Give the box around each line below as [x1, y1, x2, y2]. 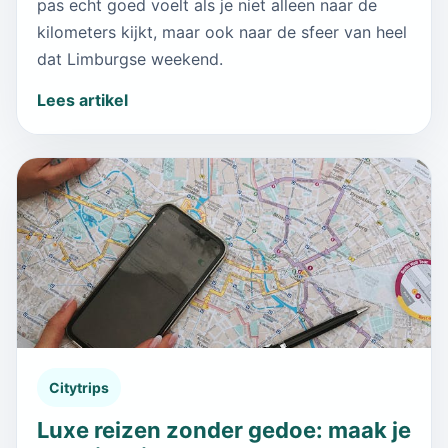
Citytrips [49, 378, 109, 396]
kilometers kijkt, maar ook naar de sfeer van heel [37, 21, 407, 42]
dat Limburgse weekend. [37, 48, 223, 69]
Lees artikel [37, 89, 128, 110]
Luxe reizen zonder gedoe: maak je [37, 416, 411, 443]
